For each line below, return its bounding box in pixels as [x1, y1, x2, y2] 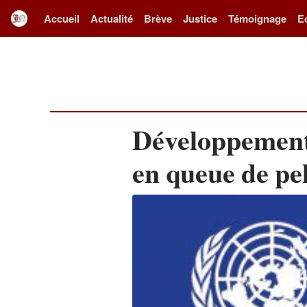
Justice [183, 10, 217, 26]
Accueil [44, 10, 79, 26]
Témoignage [228, 10, 286, 26]
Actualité [90, 10, 133, 26]
